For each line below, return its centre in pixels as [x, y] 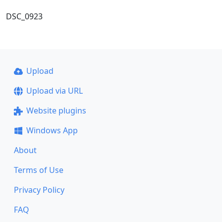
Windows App [52, 130]
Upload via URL [54, 91]
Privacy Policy [39, 190]
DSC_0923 [24, 16]
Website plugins [56, 111]
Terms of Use [39, 170]
